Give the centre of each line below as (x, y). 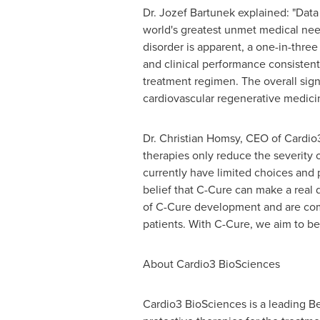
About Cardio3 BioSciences (211, 264)
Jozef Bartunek (197, 12)
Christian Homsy (199, 138)
